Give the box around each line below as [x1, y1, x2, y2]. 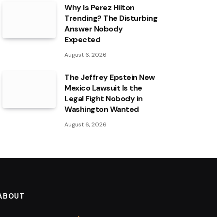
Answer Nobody [64, 24, 123, 34]
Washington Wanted [64, 104, 139, 115]
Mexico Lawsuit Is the [64, 83, 142, 93]
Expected [64, 34, 101, 45]
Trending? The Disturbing [64, 13, 158, 24]
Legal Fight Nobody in [64, 93, 143, 104]
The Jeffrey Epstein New [64, 72, 155, 83]
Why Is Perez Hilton [64, 2, 135, 13]
